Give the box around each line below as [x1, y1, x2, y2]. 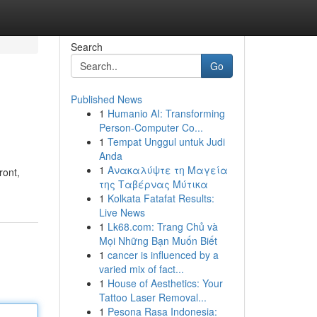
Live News [98, 205, 145, 219]
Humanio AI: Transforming [107, 106, 225, 120]
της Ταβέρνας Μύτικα [98, 177, 208, 191]
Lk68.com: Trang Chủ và [107, 219, 218, 234]
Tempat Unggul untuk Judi [107, 134, 225, 149]
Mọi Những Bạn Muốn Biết [98, 234, 217, 248]
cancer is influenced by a [107, 248, 219, 262]
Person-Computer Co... [98, 120, 203, 134]
